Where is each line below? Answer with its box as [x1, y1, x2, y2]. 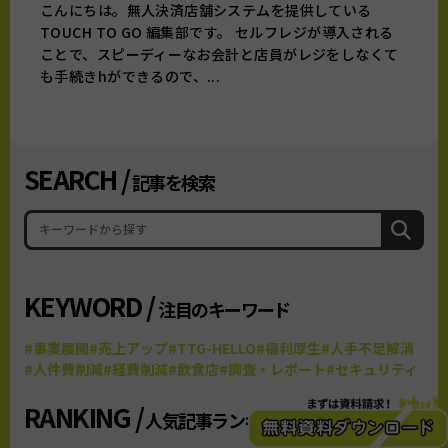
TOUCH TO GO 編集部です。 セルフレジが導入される [40, 22, 394, 42]
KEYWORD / [24, 287, 159, 324]
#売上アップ [89, 338, 168, 358]
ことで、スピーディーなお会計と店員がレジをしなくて [40, 44, 399, 64]
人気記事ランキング [142, 407, 293, 433]
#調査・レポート [219, 359, 326, 379]
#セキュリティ [326, 359, 418, 379]
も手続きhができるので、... [40, 66, 221, 86]
